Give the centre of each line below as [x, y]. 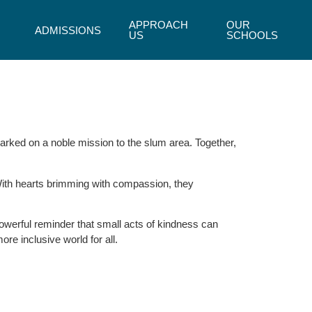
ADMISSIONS [68, 30]
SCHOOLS [252, 35]
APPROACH [158, 25]
